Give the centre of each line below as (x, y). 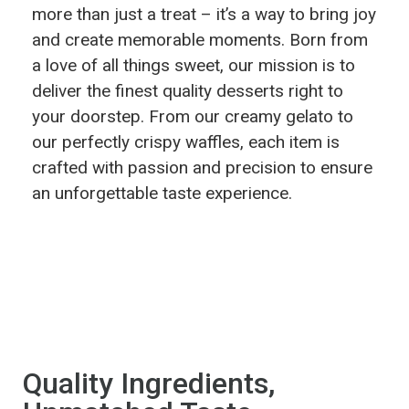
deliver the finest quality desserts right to (188, 91)
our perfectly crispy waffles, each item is (186, 142)
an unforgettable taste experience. (162, 194)
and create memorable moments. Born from (200, 40)
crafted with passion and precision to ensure (202, 168)
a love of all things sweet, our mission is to (194, 66)
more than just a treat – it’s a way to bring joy (204, 15)
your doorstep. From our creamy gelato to (193, 117)
